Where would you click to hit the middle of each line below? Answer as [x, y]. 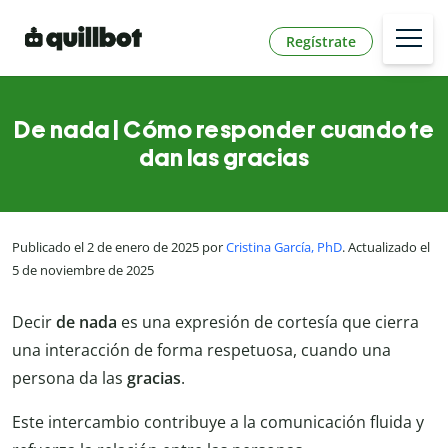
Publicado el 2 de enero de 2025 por [119, 247]
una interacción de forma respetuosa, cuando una [201, 349]
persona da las [69, 377]
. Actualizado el [386, 247]
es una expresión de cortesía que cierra [268, 321]
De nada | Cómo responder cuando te [224, 130]
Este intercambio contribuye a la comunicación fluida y [218, 421]
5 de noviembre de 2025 [83, 270]
